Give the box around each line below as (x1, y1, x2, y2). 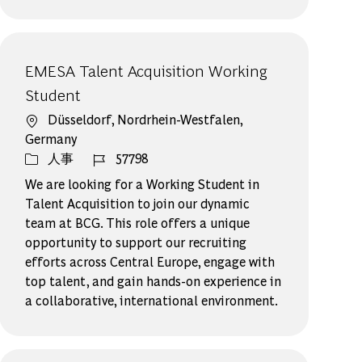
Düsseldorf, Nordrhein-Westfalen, (48, 111, 243, 128)
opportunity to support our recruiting (25, 234, 247, 251)
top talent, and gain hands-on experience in (25, 272, 282, 290)
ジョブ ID (92, 149, 149, 166)
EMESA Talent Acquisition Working (25, 59, 268, 82)
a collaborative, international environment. (25, 292, 279, 309)
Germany (25, 130, 78, 148)
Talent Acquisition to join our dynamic (25, 195, 250, 213)
